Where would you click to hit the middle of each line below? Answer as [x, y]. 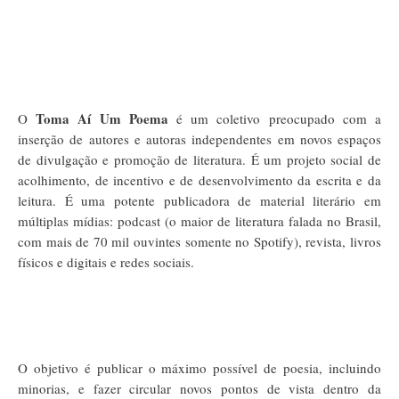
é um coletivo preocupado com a [279, 118]
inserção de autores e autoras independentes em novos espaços [199, 138]
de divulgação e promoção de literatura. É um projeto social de [199, 159]
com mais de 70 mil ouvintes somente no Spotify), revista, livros [199, 241]
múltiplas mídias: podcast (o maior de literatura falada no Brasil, [199, 220]
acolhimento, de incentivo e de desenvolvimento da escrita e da [199, 179]
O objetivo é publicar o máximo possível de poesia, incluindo [199, 367]
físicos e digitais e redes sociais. [110, 261]
